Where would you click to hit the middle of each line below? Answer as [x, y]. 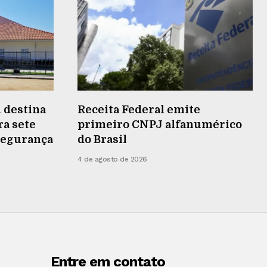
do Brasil [102, 139]
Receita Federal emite [139, 109]
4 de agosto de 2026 [112, 159]
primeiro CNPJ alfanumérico [160, 124]
